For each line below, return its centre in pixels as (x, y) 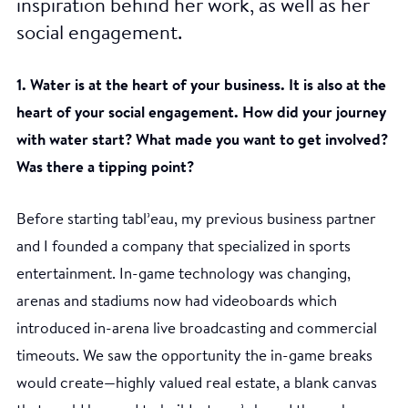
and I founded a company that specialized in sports (184, 247)
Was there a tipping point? (105, 168)
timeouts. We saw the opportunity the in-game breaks (194, 356)
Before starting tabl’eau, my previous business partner (196, 219)
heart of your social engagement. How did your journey (201, 113)
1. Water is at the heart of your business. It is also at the (201, 86)
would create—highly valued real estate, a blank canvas (197, 383)
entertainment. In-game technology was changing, (184, 274)
